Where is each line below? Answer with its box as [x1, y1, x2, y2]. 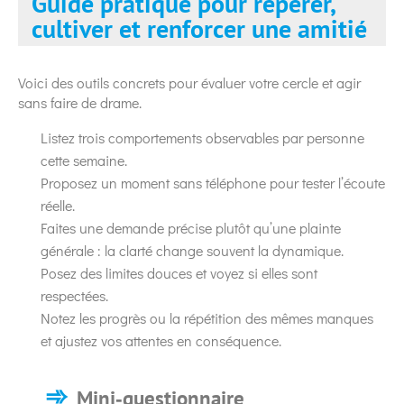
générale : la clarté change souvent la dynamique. [41, 240, 344, 260]
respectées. [41, 285, 108, 305]
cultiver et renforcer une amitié [32, 11, 367, 45]
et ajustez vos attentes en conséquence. [41, 330, 281, 350]
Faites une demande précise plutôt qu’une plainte [41, 217, 341, 237]
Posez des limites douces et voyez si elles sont [41, 262, 317, 282]
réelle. [41, 195, 75, 215]
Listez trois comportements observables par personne [41, 127, 364, 147]
